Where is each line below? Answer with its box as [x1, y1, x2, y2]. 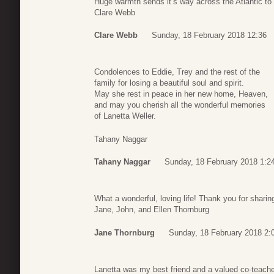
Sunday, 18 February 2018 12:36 [152, 31, 267, 40]
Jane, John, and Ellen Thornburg [94, 205, 209, 215]
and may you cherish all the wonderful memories [94, 100, 265, 110]
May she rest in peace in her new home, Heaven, [94, 89, 268, 99]
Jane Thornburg [94, 228, 155, 237]
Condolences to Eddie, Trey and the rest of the [94, 67, 260, 77]
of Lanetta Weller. [94, 111, 156, 121]
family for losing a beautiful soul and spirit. [94, 78, 244, 88]
